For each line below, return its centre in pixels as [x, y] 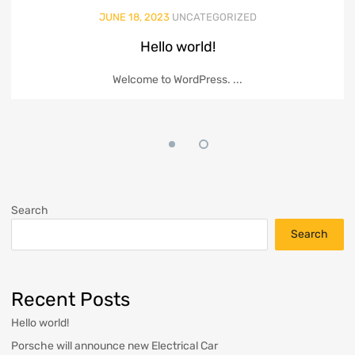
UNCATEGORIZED [214, 17]
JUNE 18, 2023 [134, 17]
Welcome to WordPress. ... [177, 79]
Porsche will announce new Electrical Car [115, 345]
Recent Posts [71, 299]
